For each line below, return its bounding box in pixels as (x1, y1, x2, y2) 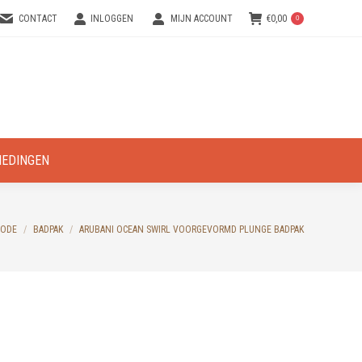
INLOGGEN (90, 13, 134, 24)
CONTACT (19, 13, 58, 24)
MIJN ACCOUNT (170, 13, 233, 24)
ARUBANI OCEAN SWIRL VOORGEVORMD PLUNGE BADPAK (79, 223, 304, 235)
